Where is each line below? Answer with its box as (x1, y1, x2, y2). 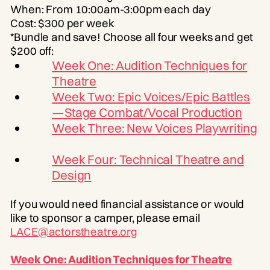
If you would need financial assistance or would (10, 196, 245, 211)
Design (52, 167, 92, 183)
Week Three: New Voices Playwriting (52, 120, 258, 136)
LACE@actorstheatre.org (10, 224, 137, 239)
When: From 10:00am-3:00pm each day (10, 2, 216, 16)
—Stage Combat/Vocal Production (52, 104, 242, 120)
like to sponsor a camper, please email (10, 210, 200, 225)
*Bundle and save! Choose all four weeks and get (10, 30, 254, 44)
